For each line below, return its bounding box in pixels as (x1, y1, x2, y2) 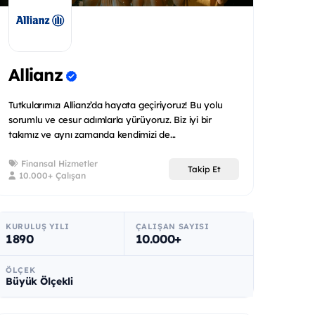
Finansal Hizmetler (18, 157, 98, 169)
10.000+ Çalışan (16, 169, 86, 181)
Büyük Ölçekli (6, 274, 74, 288)
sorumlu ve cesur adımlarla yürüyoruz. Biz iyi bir (8, 113, 212, 125)
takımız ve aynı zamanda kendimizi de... (8, 128, 176, 140)
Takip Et (187, 164, 221, 175)
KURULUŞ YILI (6, 221, 70, 231)
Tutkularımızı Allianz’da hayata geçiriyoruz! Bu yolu (8, 98, 223, 110)
